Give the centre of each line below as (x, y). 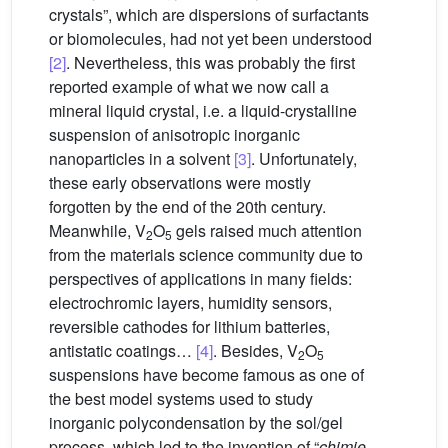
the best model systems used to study (181, 398)
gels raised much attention (267, 230)
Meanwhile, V (97, 230)
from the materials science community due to (206, 254)
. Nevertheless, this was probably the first (210, 62)
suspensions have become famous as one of (206, 374)
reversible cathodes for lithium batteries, (189, 326)
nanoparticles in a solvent (141, 158)
